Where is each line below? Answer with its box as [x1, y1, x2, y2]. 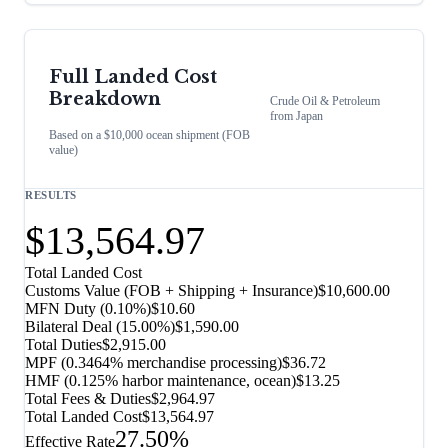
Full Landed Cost [49, 66, 217, 89]
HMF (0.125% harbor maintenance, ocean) [25, 372, 296, 390]
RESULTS [25, 189, 77, 202]
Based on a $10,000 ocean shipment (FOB [49, 128, 250, 143]
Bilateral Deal [25, 318, 112, 336]
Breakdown [49, 88, 161, 111]
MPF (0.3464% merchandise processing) [25, 354, 282, 372]
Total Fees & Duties [25, 390, 151, 408]
